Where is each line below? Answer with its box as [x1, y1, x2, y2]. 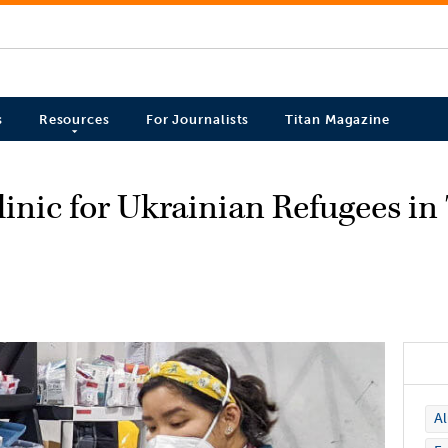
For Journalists [145, 112, 250, 128]
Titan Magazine [285, 112, 390, 128]
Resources [38, 112, 110, 128]
